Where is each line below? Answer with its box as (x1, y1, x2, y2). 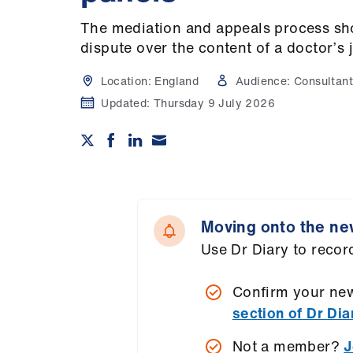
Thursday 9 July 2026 (154, 95, 276, 111)
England (154, 72, 199, 89)
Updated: (101, 95, 154, 111)
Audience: (236, 72, 291, 89)
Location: (101, 72, 152, 89)
